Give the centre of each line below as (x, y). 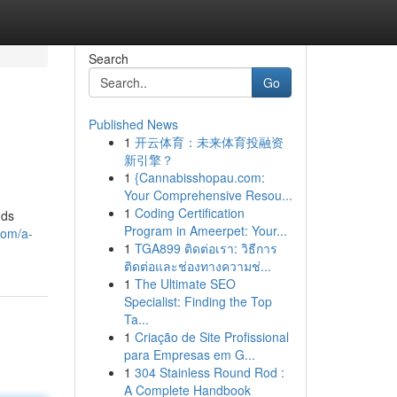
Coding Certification (189, 213)
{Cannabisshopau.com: (199, 177)
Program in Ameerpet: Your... (205, 230)
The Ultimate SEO (185, 284)
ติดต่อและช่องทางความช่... (197, 266)
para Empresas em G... (189, 354)
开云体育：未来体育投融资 (209, 142)
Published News (133, 124)
